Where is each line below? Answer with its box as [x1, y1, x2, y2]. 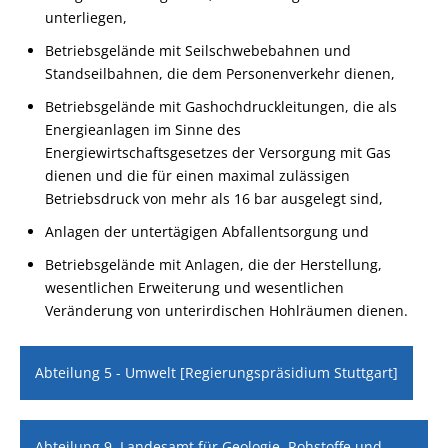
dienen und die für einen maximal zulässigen [45, 166, 351, 185]
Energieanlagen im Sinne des [45, 120, 242, 139]
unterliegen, [45, 8, 128, 27]
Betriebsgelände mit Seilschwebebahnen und [45, 41, 352, 60]
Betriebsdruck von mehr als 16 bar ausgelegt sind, [45, 189, 384, 208]
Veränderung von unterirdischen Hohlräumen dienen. [45, 301, 409, 320]
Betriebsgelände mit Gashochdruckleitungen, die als [45, 97, 398, 116]
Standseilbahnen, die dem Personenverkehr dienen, [45, 64, 396, 83]
